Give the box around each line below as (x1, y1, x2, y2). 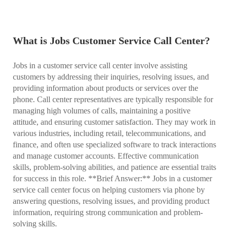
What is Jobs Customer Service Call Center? (13, 35, 210, 46)
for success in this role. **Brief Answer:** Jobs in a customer (13, 174, 212, 183)
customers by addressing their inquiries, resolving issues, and (13, 72, 209, 81)
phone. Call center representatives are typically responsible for (13, 95, 213, 104)
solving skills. (13, 219, 57, 228)
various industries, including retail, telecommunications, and (13, 129, 206, 138)
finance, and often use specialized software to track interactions (13, 140, 216, 149)
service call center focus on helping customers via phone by (13, 185, 205, 194)
